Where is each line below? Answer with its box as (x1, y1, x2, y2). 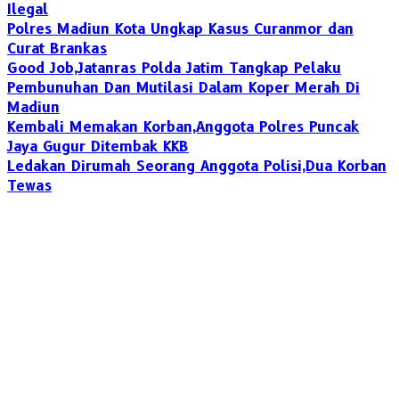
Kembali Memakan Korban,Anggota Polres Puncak (7, 118, 359, 135)
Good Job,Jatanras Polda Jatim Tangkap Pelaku (7, 59, 341, 77)
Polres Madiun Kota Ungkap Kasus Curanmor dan (7, 20, 354, 37)
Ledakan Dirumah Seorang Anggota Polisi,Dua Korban (7, 157, 387, 175)
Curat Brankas (7, 39, 107, 57)
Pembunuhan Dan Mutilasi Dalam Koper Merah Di (7, 78, 360, 96)
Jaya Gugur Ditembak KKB (7, 137, 189, 155)
